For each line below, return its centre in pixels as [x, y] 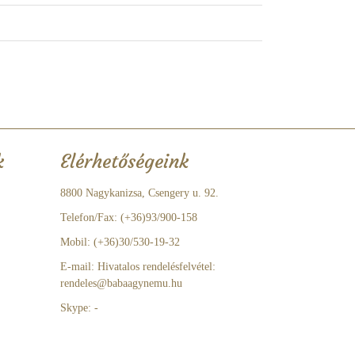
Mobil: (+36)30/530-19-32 [120, 242]
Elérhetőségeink [124, 162]
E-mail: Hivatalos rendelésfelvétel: [138, 267]
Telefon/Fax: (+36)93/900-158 [129, 218]
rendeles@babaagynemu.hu [121, 283]
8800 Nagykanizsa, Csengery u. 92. [139, 193]
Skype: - [79, 308]
